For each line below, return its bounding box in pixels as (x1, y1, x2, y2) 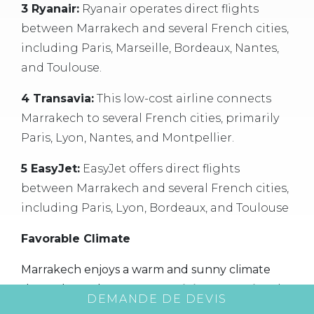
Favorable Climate (21, 232, 130, 246)
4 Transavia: (21, 92, 94, 106)
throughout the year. (21, 282, 144, 296)
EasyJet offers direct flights (80, 162, 240, 176)
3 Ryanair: (21, 2, 79, 16)
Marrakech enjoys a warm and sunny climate (21, 263, 271, 277)
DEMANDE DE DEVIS (87, 292, 227, 306)
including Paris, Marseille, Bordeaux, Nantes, (21, 41, 279, 55)
